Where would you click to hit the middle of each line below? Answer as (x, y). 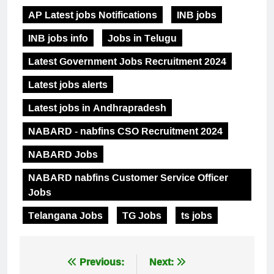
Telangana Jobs (65, 216)
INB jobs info (58, 38)
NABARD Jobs (63, 154)
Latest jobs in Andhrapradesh (97, 108)
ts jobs (197, 216)
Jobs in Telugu (142, 38)
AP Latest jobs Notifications (93, 15)
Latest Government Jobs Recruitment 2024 (127, 61)
